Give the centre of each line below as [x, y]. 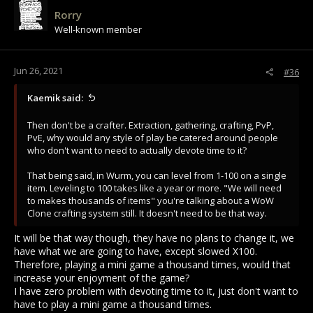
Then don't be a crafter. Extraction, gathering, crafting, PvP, [151, 125]
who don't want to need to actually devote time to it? [137, 151]
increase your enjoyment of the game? [102, 278]
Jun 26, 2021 [38, 71]
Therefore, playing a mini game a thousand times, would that [152, 265]
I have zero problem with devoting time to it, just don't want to [156, 291]
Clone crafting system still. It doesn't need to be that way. [147, 213]
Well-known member [98, 30]
